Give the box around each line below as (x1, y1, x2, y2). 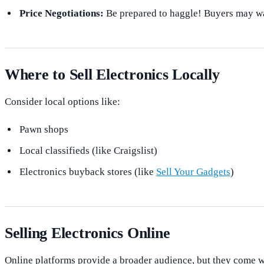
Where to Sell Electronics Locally (5, 65, 220, 83)
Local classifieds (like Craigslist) (19, 145, 157, 157)
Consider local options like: (5, 95, 120, 107)
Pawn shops (19, 124, 68, 136)
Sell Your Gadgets (156, 166, 230, 178)
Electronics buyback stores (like (19, 166, 156, 178)
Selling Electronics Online (5, 225, 170, 242)
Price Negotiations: (19, 7, 104, 19)
